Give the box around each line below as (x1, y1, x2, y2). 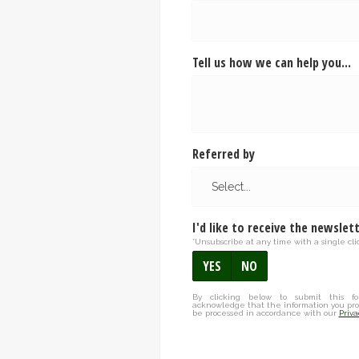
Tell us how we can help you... (192, 54, 351, 72)
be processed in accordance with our (192, 309, 339, 318)
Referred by (192, 145, 255, 163)
